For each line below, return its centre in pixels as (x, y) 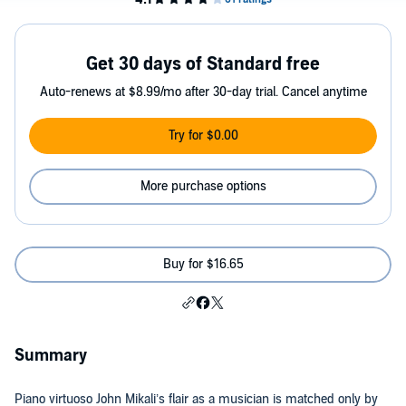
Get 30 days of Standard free (203, 64)
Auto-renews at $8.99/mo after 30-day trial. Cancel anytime (203, 92)
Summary (51, 356)
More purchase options (203, 186)
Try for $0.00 (203, 135)
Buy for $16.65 (203, 264)
